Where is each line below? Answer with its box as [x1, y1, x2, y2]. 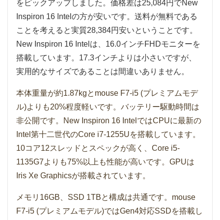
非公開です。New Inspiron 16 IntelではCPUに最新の [16, 116, 201, 125]
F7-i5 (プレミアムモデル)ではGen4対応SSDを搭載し [16, 207, 203, 216]
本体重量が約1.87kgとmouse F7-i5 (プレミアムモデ [16, 89, 198, 98]
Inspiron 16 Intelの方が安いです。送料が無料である [16, 12, 197, 21]
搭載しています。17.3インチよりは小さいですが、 [16, 54, 196, 62]
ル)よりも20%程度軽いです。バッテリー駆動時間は [16, 103, 199, 111]
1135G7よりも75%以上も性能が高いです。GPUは [16, 158, 194, 166]
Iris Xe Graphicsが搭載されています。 [16, 171, 150, 180]
